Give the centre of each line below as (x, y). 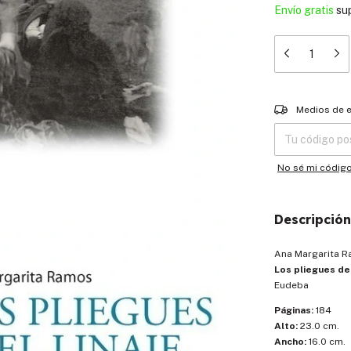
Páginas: (294, 310)
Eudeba (291, 285)
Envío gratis (304, 10)
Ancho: (290, 342)
